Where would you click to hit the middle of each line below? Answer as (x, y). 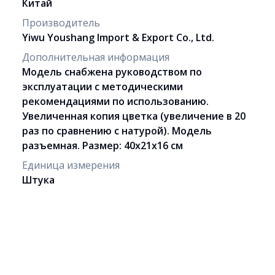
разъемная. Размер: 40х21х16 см (103, 146)
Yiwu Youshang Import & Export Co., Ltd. (118, 38)
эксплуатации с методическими (103, 87)
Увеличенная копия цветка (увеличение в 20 (134, 116)
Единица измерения (71, 165)
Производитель (61, 23)
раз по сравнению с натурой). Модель (117, 131)
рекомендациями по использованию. (115, 102)
